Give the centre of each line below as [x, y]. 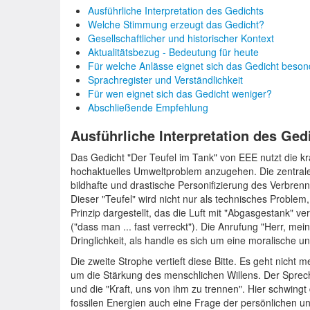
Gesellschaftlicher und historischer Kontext [181, 38]
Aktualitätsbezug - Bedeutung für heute [173, 52]
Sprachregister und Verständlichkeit [165, 80]
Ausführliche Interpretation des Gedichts [176, 10]
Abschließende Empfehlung [148, 107]
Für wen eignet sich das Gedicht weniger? [180, 93]
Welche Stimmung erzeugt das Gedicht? [176, 24]
